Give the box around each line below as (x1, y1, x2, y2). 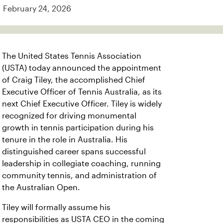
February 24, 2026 (3, 4, 71, 13)
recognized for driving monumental (2, 111, 136, 120)
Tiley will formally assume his (2, 203, 111, 212)
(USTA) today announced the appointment (2, 64, 161, 72)
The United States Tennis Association (2, 52, 141, 60)
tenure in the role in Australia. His (2, 135, 127, 144)
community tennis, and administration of (2, 171, 157, 180)
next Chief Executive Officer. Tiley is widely (2, 100, 162, 108)
